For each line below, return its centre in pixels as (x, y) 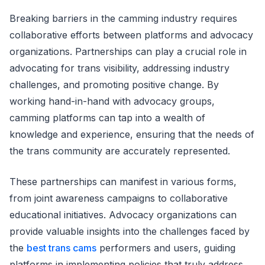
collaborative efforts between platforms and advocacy (131, 35)
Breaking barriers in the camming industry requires (123, 18)
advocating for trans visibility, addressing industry (119, 68)
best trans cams (62, 248)
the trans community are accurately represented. (120, 151)
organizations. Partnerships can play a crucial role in (128, 51)
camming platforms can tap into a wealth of (107, 117)
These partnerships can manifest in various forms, (123, 181)
